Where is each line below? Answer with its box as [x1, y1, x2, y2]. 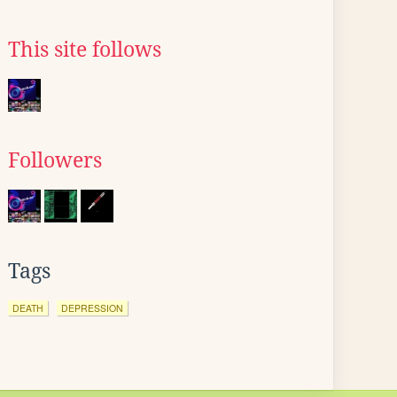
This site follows [8, 38, 161, 61]
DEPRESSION [61, 301, 123, 315]
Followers [8, 149, 102, 172]
